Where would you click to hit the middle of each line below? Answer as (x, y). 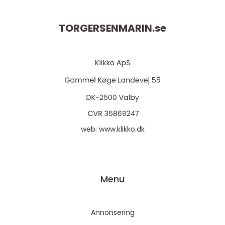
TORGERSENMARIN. (107, 28)
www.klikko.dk (122, 129)
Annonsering (113, 212)
